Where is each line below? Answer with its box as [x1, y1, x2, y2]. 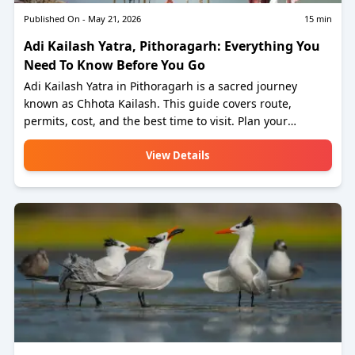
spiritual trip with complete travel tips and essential [23, 131, 300, 146]
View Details [146, 148, 209, 162]
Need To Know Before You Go [23, 56, 205, 74]
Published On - [23, 13, 86, 25]
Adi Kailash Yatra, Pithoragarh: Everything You [23, 37, 320, 55]
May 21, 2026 [87, 13, 141, 25]
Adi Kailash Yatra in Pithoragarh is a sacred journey [23, 78, 297, 94]
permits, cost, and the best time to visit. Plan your [23, 113, 288, 128]
